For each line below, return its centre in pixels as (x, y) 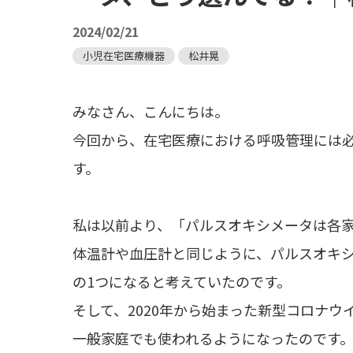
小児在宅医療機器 (124, 56)
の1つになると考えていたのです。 (182, 282)
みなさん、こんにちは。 (150, 111)
